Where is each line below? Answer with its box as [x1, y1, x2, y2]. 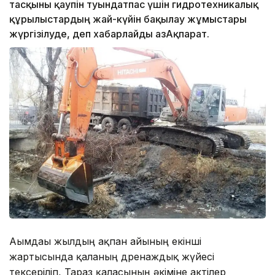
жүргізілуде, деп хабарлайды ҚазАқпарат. [9, 28, 209, 41]
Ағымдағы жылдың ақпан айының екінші [9, 234, 201, 247]
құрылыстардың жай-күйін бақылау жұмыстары [9, 13, 247, 26]
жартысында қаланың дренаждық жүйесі [9, 250, 214, 263]
